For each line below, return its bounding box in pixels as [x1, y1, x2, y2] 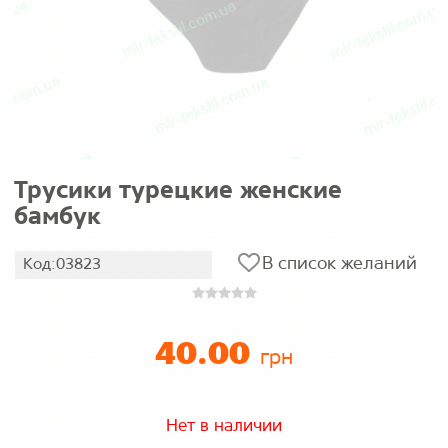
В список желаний [262, 256, 417, 274]
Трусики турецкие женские [14, 179, 342, 203]
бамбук [14, 205, 101, 229]
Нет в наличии [166, 418, 282, 435]
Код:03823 [23, 256, 101, 272]
